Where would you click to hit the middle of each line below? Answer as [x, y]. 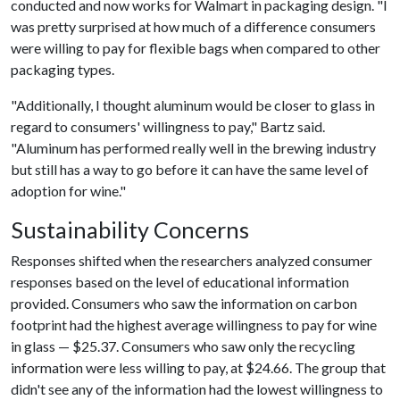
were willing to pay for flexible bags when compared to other [196, 48]
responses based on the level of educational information [180, 282]
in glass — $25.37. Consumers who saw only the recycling [183, 346]
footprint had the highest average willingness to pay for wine [194, 325]
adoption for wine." [70, 191]
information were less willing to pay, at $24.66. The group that [198, 367]
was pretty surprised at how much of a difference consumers [193, 26]
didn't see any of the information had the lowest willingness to [197, 389]
